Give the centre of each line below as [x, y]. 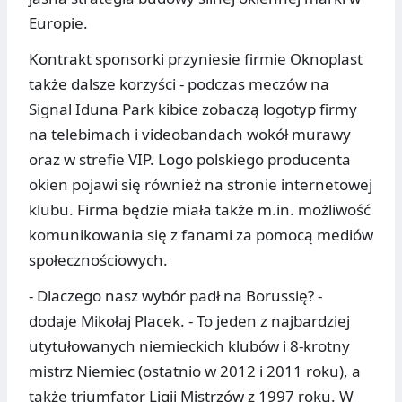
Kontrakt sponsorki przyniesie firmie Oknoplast [196, 59]
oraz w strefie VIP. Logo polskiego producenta [190, 160]
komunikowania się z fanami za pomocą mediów [201, 235]
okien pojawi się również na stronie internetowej [201, 185]
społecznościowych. [98, 260]
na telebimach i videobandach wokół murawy [190, 135]
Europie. [58, 23]
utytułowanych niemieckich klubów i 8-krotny [189, 346]
